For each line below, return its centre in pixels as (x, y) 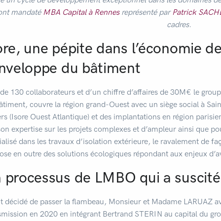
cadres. (179, 24)
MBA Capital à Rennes (81, 12)
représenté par (146, 12)
